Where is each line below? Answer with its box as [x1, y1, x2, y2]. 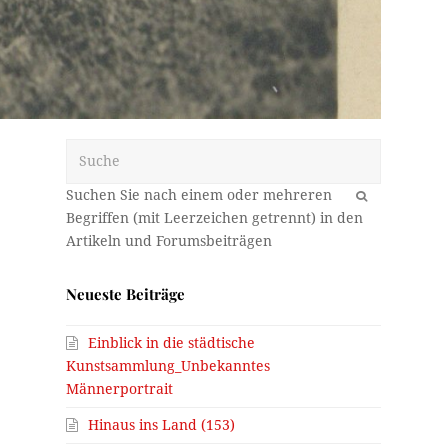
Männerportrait [66, 380, 174, 397]
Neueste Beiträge [66, 283, 186, 304]
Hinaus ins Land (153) [88, 416, 236, 433]
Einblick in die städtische [88, 334, 256, 351]
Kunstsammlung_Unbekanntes [66, 357, 271, 374]
